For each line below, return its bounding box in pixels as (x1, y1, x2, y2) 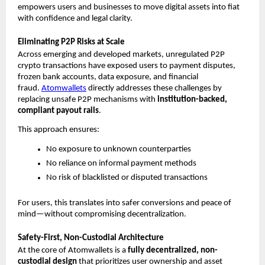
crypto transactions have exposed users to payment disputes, (18, 61, 235, 70)
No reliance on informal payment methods (46, 159, 196, 169)
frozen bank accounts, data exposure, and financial (18, 72, 198, 82)
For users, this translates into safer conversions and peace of (18, 199, 231, 208)
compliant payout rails (18, 106, 99, 115)
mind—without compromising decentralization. (18, 210, 186, 219)
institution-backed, (157, 95, 227, 104)
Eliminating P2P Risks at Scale (18, 37, 125, 47)
